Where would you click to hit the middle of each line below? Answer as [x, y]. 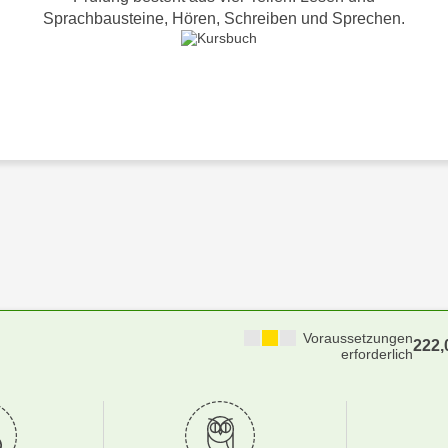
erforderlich [377, 354]
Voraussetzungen [358, 338]
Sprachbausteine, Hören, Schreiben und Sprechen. [224, 18]
